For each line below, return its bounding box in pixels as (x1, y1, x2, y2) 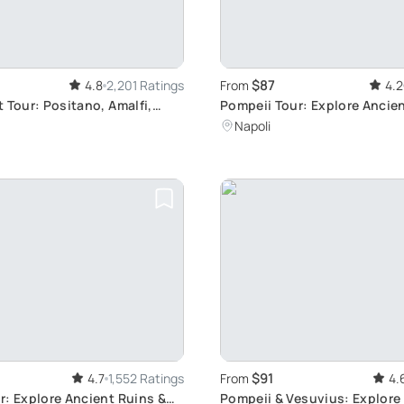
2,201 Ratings (106, 77, 184, 95)
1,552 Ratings (108, 370, 184, 388)
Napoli (234, 117, 271, 135)
